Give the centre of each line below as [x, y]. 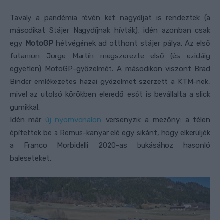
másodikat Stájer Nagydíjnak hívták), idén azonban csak [110, 30]
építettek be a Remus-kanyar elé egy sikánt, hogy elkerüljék [110, 132]
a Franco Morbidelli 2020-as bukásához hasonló [110, 145]
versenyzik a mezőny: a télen [156, 120]
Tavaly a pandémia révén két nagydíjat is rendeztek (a [110, 17]
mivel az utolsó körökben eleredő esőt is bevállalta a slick [110, 94]
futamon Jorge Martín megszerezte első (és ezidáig [110, 56]
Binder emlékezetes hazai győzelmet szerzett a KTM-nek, [110, 81]
